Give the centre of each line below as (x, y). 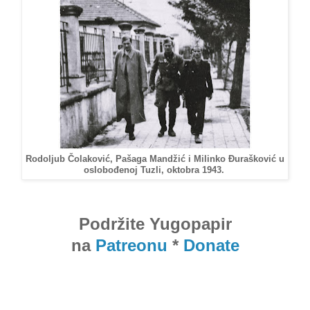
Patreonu (131, 245)
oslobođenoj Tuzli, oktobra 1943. (155, 170)
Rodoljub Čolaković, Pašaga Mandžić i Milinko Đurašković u (155, 159)
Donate (211, 245)
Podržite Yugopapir (155, 224)
